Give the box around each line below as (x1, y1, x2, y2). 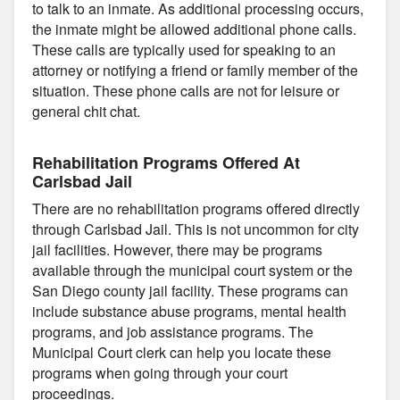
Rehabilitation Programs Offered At (32, 150, 300, 174)
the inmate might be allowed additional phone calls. (32, 18, 356, 39)
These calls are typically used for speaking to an (32, 38, 336, 60)
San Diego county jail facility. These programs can (32, 279, 348, 301)
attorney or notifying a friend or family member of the (32, 59, 358, 80)
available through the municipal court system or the (32, 259, 353, 280)
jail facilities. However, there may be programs (32, 238, 322, 260)
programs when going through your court (32, 362, 287, 383)
